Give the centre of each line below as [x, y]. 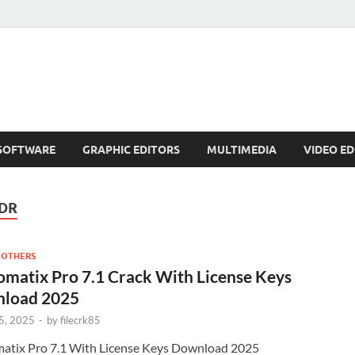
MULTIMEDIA [242, 149]
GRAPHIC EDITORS [131, 149]
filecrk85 [80, 320]
